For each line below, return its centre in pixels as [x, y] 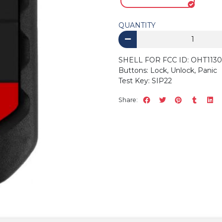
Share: [128, 100]
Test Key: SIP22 [145, 81]
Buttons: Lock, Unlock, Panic [168, 71]
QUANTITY [137, 25]
